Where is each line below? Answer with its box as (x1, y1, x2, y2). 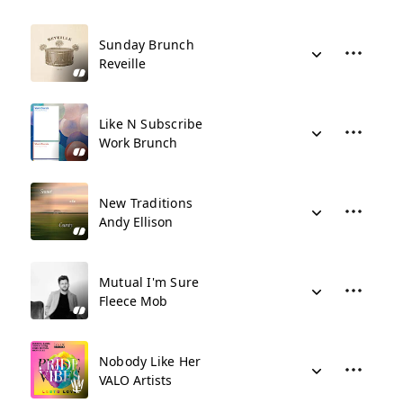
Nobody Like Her (99, 353, 201, 370)
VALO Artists (99, 372, 172, 389)
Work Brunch (99, 134, 177, 151)
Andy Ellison (99, 213, 173, 230)
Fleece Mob (99, 292, 167, 309)
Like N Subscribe (99, 115, 203, 132)
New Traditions (99, 194, 193, 211)
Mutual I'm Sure (99, 273, 200, 291)
